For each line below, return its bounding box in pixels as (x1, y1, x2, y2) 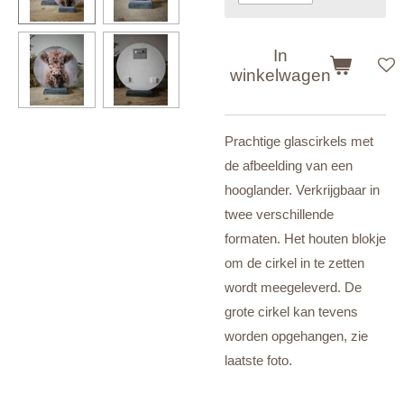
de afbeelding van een (225, 157, 353, 173)
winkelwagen (230, 66, 331, 86)
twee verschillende (225, 206, 334, 222)
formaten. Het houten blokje (225, 230, 386, 246)
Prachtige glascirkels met (225, 133, 373, 149)
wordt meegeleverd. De (225, 279, 362, 295)
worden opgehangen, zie (225, 327, 368, 344)
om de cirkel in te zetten (225, 254, 364, 271)
